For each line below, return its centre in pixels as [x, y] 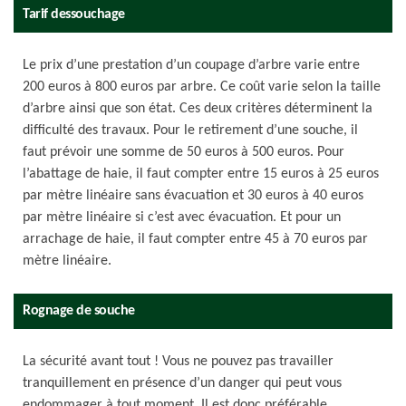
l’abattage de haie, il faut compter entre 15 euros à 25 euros [201, 174]
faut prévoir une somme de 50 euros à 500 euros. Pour [184, 152]
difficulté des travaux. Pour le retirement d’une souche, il [190, 130]
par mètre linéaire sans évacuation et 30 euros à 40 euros [193, 196]
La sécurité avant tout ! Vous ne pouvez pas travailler [178, 362]
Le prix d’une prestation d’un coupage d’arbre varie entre [191, 65]
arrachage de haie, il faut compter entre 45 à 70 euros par [195, 239]
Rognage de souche [79, 311]
